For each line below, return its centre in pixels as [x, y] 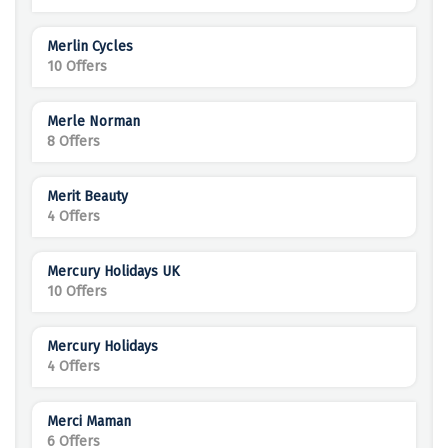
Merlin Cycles [90, 47]
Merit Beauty [87, 197]
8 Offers [73, 142]
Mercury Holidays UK [113, 272]
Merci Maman [89, 422]
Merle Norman [93, 122]
